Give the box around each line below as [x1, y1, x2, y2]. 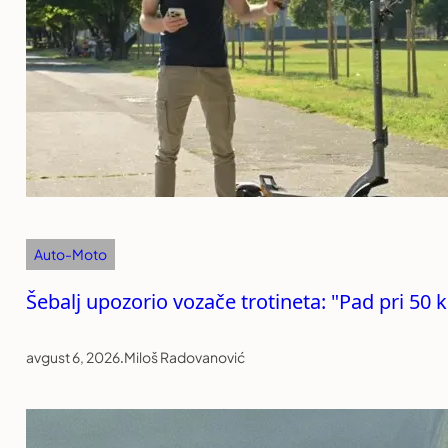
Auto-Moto [34, 244, 107, 263]
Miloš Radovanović [124, 347, 245, 366]
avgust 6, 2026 [26, 347, 120, 366]
